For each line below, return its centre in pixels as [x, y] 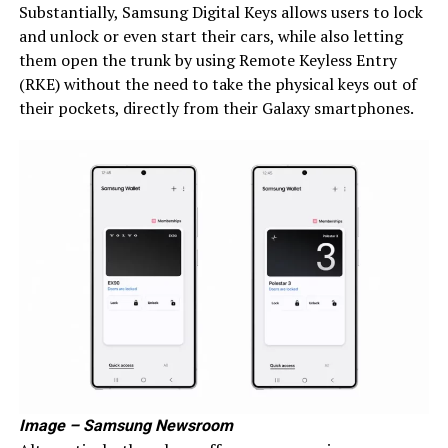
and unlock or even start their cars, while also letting [210, 35]
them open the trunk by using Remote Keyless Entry [207, 59]
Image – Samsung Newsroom [125, 425]
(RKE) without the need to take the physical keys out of [217, 83]
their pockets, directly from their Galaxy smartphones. [216, 107]
